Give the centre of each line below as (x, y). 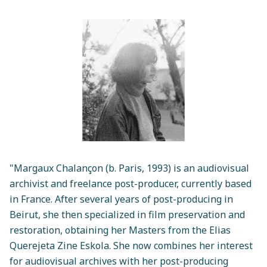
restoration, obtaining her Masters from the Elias (120, 230)
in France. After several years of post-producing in (121, 199)
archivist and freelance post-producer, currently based (131, 184)
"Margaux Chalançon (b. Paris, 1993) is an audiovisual (129, 168)
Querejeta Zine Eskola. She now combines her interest (131, 246)
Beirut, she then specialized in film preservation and (127, 215)
